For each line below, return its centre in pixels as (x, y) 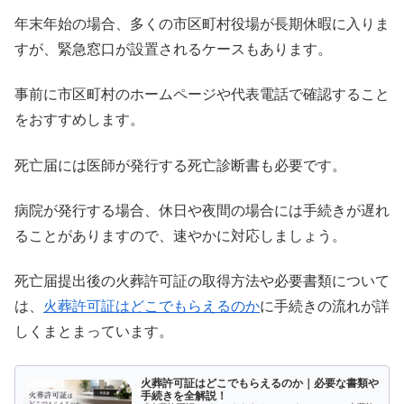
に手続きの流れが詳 (325, 307)
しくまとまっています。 (94, 332)
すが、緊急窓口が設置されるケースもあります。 (173, 49)
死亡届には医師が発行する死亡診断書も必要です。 (180, 165)
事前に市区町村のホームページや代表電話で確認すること (202, 95)
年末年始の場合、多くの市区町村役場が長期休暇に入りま (202, 23)
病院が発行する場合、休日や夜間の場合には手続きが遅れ (202, 210)
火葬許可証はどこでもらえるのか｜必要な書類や (260, 384)
